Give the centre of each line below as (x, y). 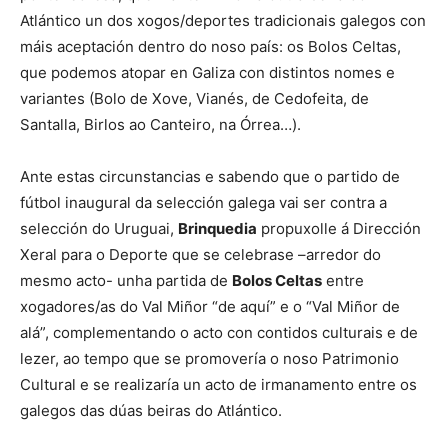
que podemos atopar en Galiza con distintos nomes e (207, 72)
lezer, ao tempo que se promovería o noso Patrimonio (209, 358)
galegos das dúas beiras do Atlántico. (151, 410)
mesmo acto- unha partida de (126, 280)
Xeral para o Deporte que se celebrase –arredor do (200, 254)
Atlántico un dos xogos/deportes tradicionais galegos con (223, 20)
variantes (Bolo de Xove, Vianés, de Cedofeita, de (194, 98)
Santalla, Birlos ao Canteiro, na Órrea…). (160, 124)
